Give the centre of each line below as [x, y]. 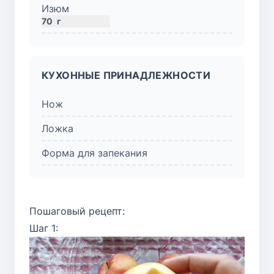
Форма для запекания [94, 153]
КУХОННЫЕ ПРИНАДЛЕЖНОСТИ [126, 75]
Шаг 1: [44, 228]
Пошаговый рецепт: [77, 211]
